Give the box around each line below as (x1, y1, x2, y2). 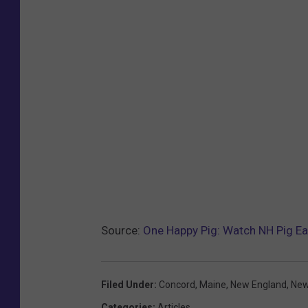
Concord (159, 278, 195, 290)
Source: (101, 223, 143, 237)
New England (230, 278, 287, 290)
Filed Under (101, 278, 154, 290)
